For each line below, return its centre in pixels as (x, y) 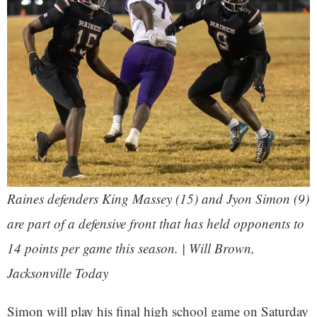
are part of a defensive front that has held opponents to (156, 224)
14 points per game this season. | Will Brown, (131, 248)
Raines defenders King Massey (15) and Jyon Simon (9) (158, 199)
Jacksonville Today (58, 273)
